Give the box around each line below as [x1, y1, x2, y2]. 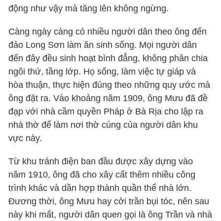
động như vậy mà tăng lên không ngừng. [8, 3, 169, 13]
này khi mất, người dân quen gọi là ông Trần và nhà [8, 209, 213, 220]
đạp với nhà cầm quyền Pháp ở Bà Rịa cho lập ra [8, 106, 204, 116]
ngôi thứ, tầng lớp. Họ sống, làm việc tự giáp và [8, 66, 196, 76]
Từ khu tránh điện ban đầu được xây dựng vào [8, 156, 193, 166]
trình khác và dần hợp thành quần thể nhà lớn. [8, 183, 192, 193]
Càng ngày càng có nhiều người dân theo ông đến [8, 26, 207, 37]
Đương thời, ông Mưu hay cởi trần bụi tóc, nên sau [8, 196, 210, 206]
